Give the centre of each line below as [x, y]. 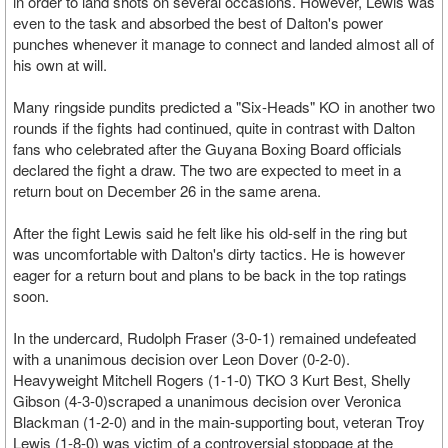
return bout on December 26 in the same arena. [167, 190]
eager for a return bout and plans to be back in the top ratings [210, 274]
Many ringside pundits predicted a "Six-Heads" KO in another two [224, 106]
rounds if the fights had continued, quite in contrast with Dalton [214, 127]
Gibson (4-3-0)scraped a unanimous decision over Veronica [207, 400]
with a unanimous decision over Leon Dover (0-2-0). [181, 358]
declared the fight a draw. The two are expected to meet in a [207, 169]
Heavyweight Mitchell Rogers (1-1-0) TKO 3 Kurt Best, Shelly [212, 379]
